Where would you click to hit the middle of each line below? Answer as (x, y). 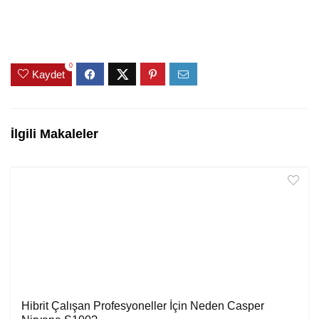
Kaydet (48, 74)
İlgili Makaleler (54, 134)
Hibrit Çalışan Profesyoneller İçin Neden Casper (143, 305)
